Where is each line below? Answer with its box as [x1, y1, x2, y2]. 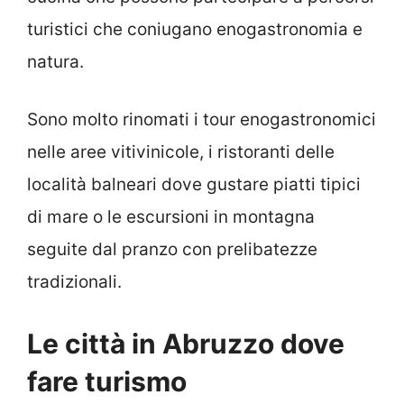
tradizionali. [27, 271, 122, 293]
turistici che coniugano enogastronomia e [27, 18, 363, 40]
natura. [27, 50, 84, 72]
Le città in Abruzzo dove [27, 326, 344, 360]
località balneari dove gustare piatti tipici [27, 174, 361, 196]
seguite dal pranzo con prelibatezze [27, 239, 317, 261]
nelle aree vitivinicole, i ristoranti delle [27, 142, 335, 163]
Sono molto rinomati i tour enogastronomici [27, 109, 376, 131]
